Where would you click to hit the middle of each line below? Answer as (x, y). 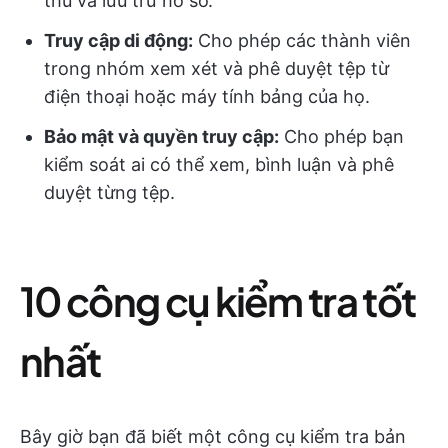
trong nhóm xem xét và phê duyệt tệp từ (216, 68)
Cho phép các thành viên (302, 40)
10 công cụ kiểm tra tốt (218, 300)
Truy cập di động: (118, 40)
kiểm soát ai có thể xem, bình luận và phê (219, 164)
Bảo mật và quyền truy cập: (161, 136)
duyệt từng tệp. (109, 192)
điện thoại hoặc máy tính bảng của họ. (207, 96)
